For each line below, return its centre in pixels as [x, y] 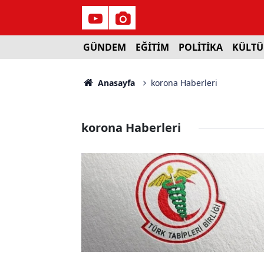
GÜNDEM [104, 47]
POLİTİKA [200, 47]
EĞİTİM [152, 47]
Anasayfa [115, 83]
